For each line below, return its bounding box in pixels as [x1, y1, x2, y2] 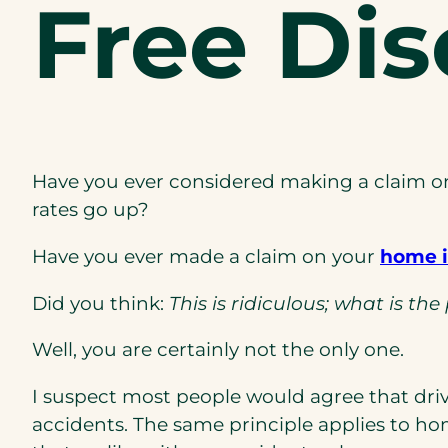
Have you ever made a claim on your [32, 244, 380, 268]
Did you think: [32, 291, 169, 315]
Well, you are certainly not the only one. [32, 338, 404, 362]
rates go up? [32, 198, 149, 222]
